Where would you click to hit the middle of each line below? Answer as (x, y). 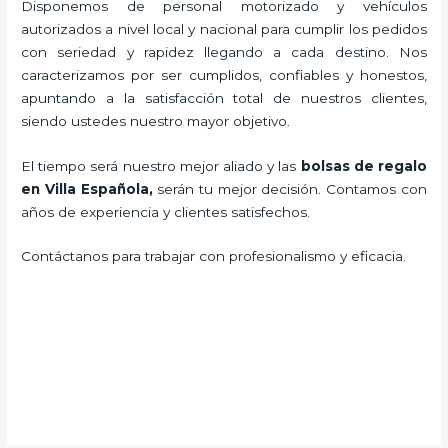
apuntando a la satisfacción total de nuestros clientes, (224, 97)
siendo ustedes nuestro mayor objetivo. (164, 120)
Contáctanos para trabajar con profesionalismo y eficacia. (214, 256)
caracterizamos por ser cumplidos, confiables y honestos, (224, 74)
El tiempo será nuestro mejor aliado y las (161, 165)
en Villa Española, (89, 188)
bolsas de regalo (363, 165)
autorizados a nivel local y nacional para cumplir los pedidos (224, 28)
